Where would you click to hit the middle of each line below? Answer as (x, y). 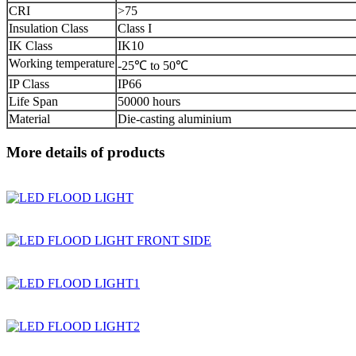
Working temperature (62, 64)
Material (29, 119)
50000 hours (149, 102)
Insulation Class (48, 29)
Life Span (33, 102)
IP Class (29, 84)
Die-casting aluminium (174, 119)
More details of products (85, 152)
